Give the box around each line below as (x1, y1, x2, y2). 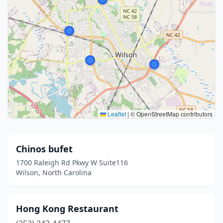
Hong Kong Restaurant (16, 203, 118, 215)
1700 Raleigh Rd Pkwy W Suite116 (16, 158, 128, 167)
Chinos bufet (16, 143, 73, 155)
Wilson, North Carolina (16, 168, 92, 177)
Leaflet (106, 110, 126, 118)
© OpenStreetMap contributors (129, 110, 213, 118)
